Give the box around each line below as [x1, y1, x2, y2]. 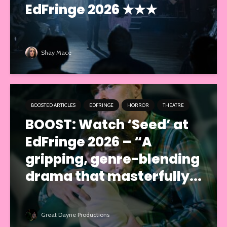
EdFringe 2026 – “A [25, 132, 152, 151]
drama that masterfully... [25, 167, 202, 185]
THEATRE [163, 101, 184, 108]
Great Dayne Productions [40, 210, 109, 218]
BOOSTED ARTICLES [31, 101, 75, 108]
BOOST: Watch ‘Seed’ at [25, 115, 188, 134]
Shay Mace [40, 48, 71, 56]
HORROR [127, 101, 149, 108]
